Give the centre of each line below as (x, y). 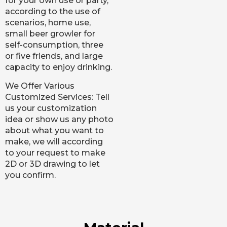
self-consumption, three (54, 45)
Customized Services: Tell (57, 97)
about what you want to (54, 130)
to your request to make (55, 153)
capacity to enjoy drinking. (59, 67)
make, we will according (54, 141)
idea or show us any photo (59, 119)
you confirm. (30, 175)
